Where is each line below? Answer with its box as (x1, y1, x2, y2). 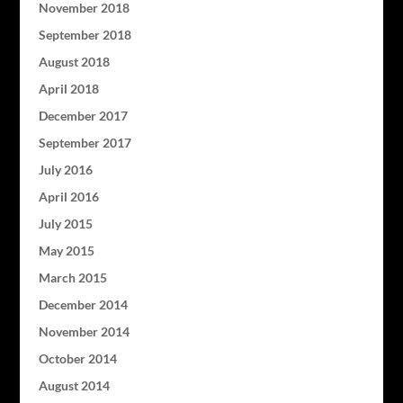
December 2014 (38, 296, 128, 312)
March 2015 (38, 269, 107, 285)
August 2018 (38, 53, 110, 69)
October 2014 (38, 350, 117, 366)
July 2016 (38, 161, 93, 177)
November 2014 (38, 323, 130, 339)
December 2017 (38, 107, 128, 123)
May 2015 (38, 242, 94, 258)
